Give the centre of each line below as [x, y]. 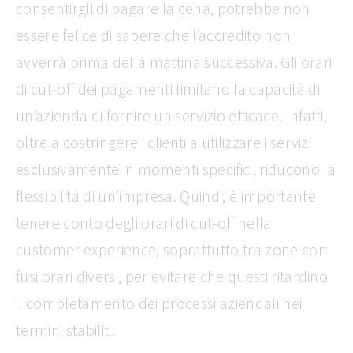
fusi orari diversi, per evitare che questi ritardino [172, 276]
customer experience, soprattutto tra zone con [171, 249]
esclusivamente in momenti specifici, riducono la [176, 169]
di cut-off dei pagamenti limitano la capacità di [168, 88]
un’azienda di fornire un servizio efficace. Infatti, [172, 115]
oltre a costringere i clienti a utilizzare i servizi [164, 142]
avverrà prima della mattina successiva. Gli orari [174, 61]
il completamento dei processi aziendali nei [159, 303]
